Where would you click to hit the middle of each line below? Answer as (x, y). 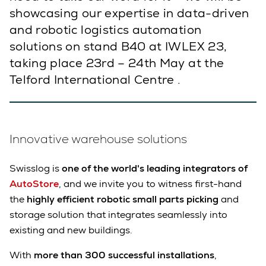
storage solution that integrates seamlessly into (118, 215)
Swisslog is (34, 169)
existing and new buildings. (71, 230)
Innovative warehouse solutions (98, 139)
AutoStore (34, 184)
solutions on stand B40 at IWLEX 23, (118, 46)
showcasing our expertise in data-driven (129, 13)
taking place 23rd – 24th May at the (117, 63)
